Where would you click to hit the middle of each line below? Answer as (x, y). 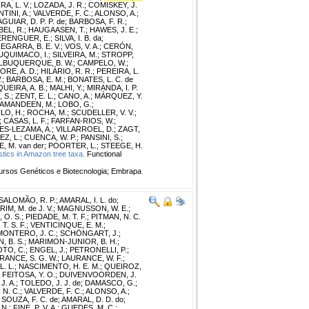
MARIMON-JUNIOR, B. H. (73, 241)
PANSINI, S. (101, 137)
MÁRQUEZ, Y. (119, 96)
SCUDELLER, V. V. (103, 112)
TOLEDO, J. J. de (50, 282)
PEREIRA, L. (118, 71)
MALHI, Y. (66, 87)
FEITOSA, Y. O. (29, 274)
